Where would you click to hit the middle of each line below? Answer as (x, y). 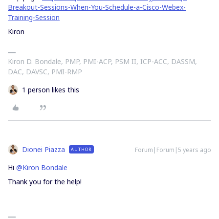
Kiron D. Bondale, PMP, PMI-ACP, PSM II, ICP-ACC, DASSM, (102, 61)
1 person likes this (51, 90)
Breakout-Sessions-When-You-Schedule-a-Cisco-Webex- (97, 7)
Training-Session (34, 17)
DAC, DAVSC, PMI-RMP (45, 72)
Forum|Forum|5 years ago (173, 150)
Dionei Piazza (44, 149)
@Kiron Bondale (42, 167)
